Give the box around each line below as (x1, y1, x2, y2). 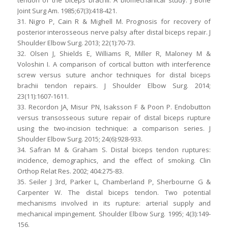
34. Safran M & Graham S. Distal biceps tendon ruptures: (17, 145, 211, 155)
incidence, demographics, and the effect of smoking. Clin (17, 156, 211, 165)
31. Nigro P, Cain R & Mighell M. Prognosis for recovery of (17, 17, 211, 26)
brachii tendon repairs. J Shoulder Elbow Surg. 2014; (17, 81, 211, 91)
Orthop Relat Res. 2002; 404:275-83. (17, 166, 124, 176)
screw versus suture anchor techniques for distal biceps (17, 70, 211, 80)
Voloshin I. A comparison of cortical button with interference (17, 60, 211, 69)
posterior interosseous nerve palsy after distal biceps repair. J (17, 27, 211, 37)
